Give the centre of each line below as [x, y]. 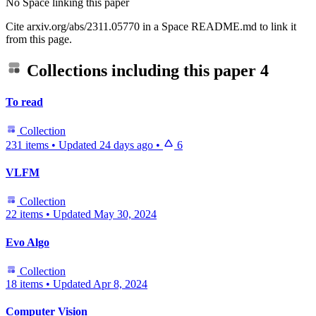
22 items [24, 214]
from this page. [39, 39]
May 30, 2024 [125, 214]
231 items [27, 145]
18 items [24, 284]
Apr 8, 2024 [120, 284]
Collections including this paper [141, 71]
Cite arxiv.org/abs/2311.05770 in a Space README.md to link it [151, 26]
